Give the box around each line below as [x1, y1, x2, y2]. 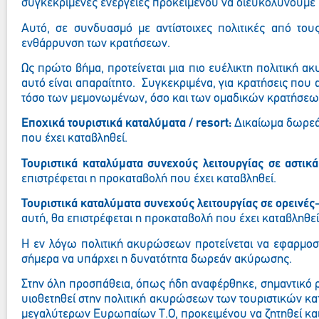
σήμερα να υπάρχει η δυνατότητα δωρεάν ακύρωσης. [21, 252, 292, 266]
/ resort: [186, 117, 232, 131]
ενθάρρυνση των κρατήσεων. [21, 36, 170, 51]
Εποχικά [21, 117, 68, 131]
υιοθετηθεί [21, 293, 79, 307]
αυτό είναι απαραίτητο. [21, 77, 135, 91]
